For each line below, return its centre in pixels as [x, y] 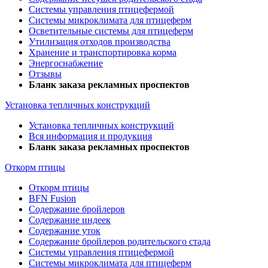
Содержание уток [65, 231]
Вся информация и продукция [90, 136]
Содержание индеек [70, 220]
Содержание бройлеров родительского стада [120, 242]
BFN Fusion [52, 199]
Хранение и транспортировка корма [103, 53]
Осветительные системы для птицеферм [111, 31]
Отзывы [45, 74]
